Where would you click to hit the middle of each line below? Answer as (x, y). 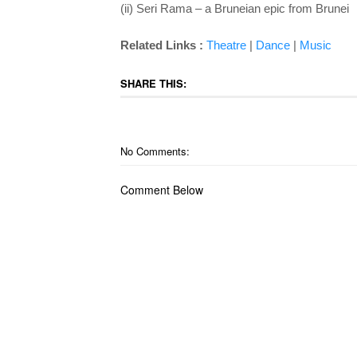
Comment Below (161, 190)
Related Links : (163, 45)
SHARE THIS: (153, 83)
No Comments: (155, 151)
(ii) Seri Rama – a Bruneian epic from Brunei (234, 8)
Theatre (226, 45)
